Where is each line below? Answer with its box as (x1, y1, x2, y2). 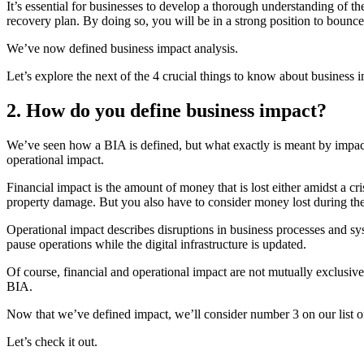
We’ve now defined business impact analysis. (6, 41, 238, 55)
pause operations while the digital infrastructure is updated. (6, 236, 310, 251)
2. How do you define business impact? (6, 99, 327, 121)
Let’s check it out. (6, 334, 97, 349)
